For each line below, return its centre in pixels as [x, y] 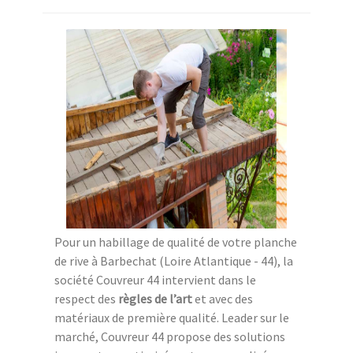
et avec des [223, 299]
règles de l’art [155, 299]
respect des [86, 299]
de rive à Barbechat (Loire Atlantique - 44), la [174, 261]
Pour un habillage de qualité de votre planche [176, 242]
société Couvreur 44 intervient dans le [155, 280]
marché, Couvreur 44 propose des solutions [170, 337]
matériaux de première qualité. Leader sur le [172, 318]
